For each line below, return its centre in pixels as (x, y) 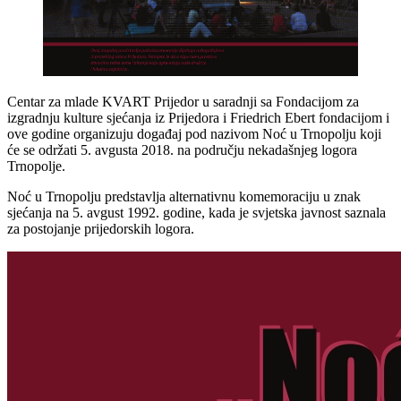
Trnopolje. (36, 166)
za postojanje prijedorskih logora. (101, 228)
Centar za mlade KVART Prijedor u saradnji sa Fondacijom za (183, 101)
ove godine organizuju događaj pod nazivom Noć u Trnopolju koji (194, 133)
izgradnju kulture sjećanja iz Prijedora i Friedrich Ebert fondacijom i (198, 117)
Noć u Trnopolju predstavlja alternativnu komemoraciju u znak (184, 196)
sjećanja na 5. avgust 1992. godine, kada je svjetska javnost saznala (196, 212)
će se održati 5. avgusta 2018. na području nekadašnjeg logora (182, 149)
